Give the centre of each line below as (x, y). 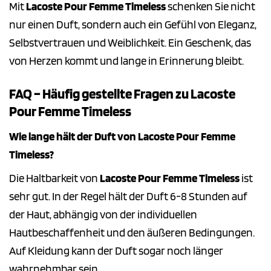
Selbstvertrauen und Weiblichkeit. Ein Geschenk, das (130, 43)
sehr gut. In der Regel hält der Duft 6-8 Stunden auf (128, 197)
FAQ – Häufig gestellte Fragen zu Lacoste (122, 94)
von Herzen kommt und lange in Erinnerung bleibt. (126, 61)
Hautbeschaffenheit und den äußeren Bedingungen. (132, 233)
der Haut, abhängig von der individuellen (103, 215)
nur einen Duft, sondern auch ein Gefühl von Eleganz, (133, 25)
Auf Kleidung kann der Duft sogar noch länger (116, 251)
